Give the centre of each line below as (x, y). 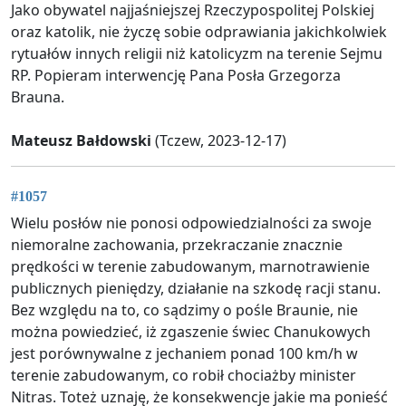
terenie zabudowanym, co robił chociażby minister (184, 376)
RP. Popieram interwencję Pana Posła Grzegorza (176, 75)
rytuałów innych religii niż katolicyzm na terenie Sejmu (197, 53)
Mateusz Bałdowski (81, 140)
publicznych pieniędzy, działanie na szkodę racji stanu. (196, 289)
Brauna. (38, 97)
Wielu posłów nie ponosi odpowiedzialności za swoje (191, 223)
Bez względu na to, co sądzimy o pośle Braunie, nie (184, 310)
